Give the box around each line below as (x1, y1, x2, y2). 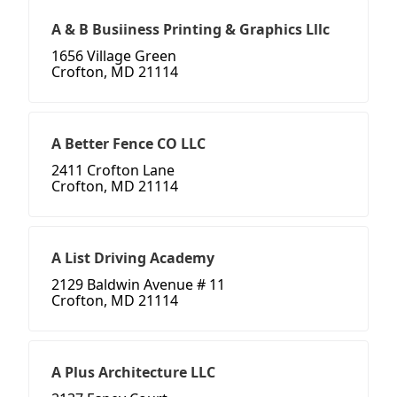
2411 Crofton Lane (51, 160, 175, 181)
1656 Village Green (51, 46, 176, 66)
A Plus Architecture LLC (51, 362, 215, 383)
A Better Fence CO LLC (51, 134, 206, 154)
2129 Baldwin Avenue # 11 (51, 275, 225, 295)
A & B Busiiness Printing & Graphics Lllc (51, 19, 330, 40)
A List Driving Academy (51, 248, 214, 269)
